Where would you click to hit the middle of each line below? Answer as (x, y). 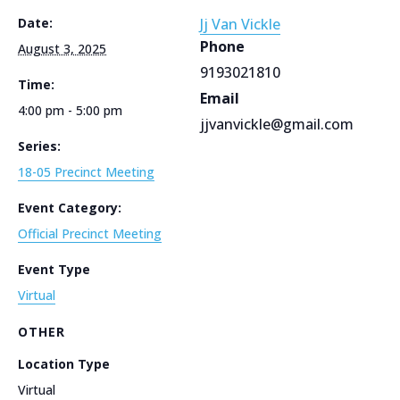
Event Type (54, 269)
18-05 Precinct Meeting (86, 171)
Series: (39, 146)
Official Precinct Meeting (90, 233)
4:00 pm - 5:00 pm (70, 110)
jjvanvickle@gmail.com (277, 124)
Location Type (64, 363)
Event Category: (70, 207)
